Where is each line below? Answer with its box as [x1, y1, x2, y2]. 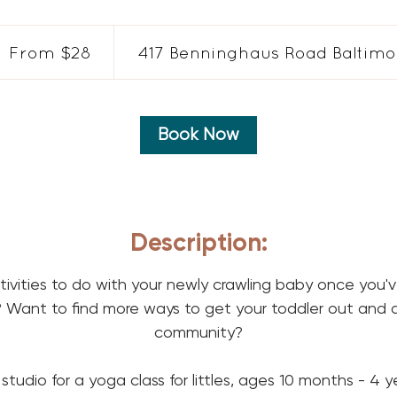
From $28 [9, 42, 91, 62]
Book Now [158, 124, 239, 144]
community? [154, 322, 243, 341]
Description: [129, 227, 268, 257]
